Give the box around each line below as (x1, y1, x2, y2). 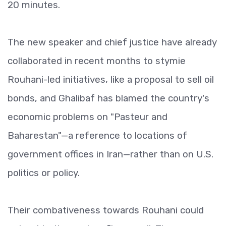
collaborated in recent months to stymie (8, 55, 186, 67)
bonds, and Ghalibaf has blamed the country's (8, 92, 209, 104)
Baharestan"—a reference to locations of (8, 130, 187, 141)
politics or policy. (8, 167, 80, 179)
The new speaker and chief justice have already (8, 36, 217, 48)
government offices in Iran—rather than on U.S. (8, 148, 213, 160)
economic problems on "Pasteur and (8, 111, 167, 123)
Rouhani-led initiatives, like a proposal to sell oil (8, 74, 214, 85)
